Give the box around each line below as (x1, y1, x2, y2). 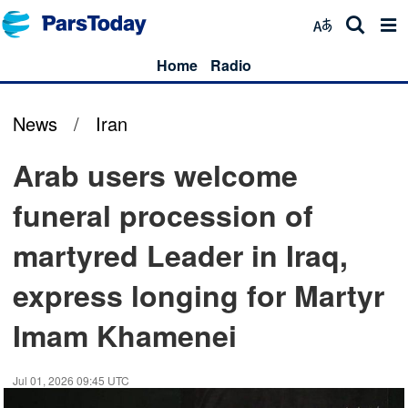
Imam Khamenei (13, 314, 237, 356)
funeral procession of (13, 194, 313, 236)
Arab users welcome (13, 154, 298, 196)
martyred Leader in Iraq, (13, 234, 348, 276)
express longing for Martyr (13, 274, 384, 316)
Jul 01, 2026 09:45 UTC (13, 372, 129, 388)
